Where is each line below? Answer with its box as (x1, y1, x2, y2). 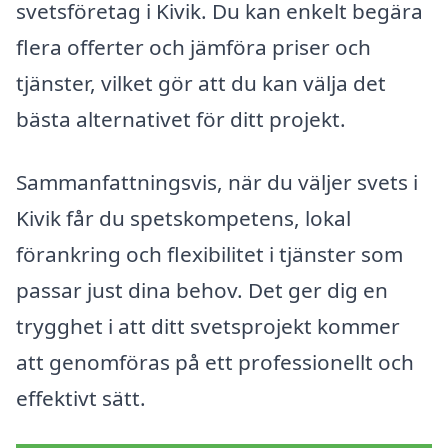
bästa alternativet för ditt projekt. (16, 104, 346, 133)
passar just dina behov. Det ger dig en (16, 276, 388, 305)
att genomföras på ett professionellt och (16, 348, 414, 377)
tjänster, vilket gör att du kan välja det (16, 68, 386, 97)
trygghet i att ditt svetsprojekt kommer (16, 312, 400, 341)
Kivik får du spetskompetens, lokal (16, 204, 351, 233)
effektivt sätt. (16, 384, 146, 413)
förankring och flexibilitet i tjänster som (16, 240, 403, 269)
